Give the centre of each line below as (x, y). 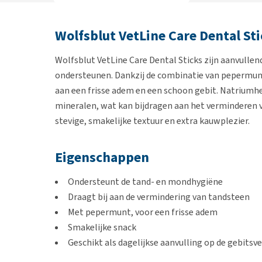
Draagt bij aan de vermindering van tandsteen (159, 197)
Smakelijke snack (102, 227)
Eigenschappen (102, 157)
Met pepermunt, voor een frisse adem (143, 212)
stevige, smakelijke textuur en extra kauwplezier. (152, 121)
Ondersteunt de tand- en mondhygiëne (145, 182)
